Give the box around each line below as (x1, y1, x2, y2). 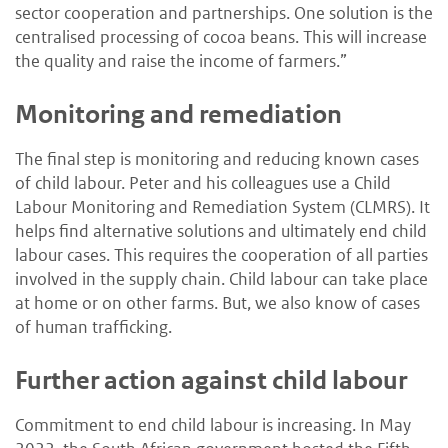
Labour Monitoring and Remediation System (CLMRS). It (15, 196, 430, 219)
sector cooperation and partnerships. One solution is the (15, 2, 433, 25)
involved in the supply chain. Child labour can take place (15, 268, 428, 291)
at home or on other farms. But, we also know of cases (15, 292, 420, 315)
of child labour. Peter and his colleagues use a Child (15, 172, 391, 195)
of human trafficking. (15, 316, 172, 339)
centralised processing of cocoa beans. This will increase (15, 26, 427, 49)
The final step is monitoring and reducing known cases (15, 148, 419, 171)
